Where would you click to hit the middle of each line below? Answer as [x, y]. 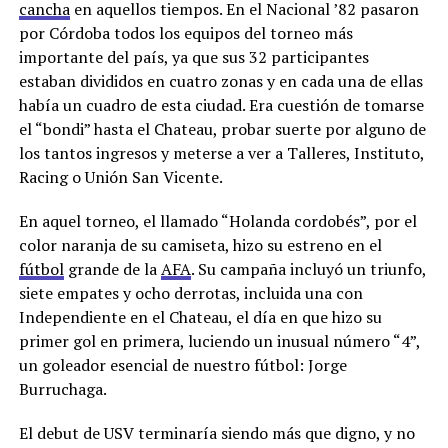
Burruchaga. [62, 389]
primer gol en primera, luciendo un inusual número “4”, [219, 341]
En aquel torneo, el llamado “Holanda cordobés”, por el [217, 221]
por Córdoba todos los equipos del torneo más [185, 33]
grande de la [112, 269]
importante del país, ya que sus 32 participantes [193, 57]
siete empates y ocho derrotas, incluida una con [190, 293]
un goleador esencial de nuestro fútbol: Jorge [182, 365]
